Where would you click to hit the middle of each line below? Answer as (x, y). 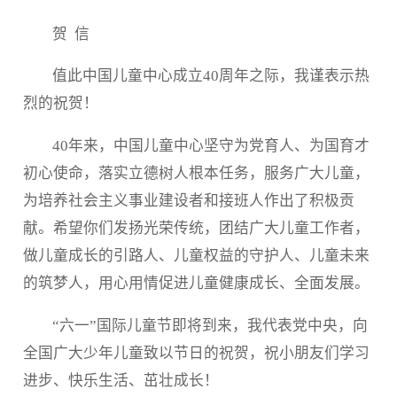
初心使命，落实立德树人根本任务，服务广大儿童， (196, 174)
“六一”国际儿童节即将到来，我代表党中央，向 (210, 325)
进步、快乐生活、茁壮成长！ (121, 380)
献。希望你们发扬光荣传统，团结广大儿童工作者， (196, 229)
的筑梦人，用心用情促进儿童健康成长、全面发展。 (196, 284)
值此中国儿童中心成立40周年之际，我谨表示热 (211, 76)
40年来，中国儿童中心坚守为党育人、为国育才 (211, 146)
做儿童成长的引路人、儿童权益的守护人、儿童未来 (196, 256)
